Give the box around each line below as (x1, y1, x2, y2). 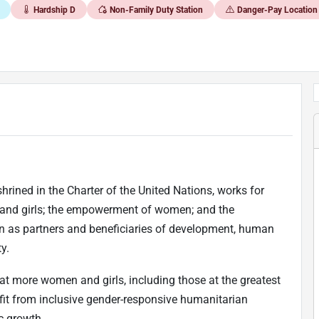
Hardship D (33, 4, 75, 15)
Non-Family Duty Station (109, 4, 203, 15)
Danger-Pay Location (236, 4, 318, 15)
